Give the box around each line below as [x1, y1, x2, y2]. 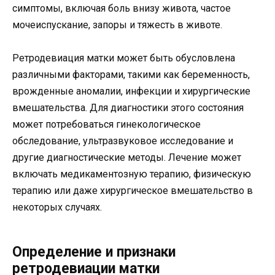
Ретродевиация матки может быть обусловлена [12, 52, 235, 64]
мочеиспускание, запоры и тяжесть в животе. [12, 18, 222, 31]
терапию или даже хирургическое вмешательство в [12, 184, 253, 196]
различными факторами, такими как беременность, [12, 68, 250, 80]
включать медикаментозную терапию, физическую [12, 168, 251, 180]
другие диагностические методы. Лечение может [12, 151, 241, 163]
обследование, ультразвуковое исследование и [12, 134, 233, 147]
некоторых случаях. [12, 201, 102, 213]
